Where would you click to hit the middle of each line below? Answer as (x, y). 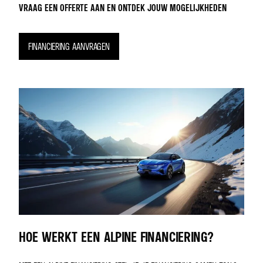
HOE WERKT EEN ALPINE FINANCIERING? (116, 237)
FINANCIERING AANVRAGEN (69, 47)
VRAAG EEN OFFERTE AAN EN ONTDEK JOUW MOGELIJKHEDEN (123, 8)
